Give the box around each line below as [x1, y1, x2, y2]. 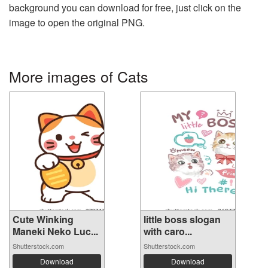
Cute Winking [13, 212, 74, 226]
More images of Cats [9, 65, 148, 87]
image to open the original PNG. [9, 15, 145, 29]
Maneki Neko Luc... [13, 224, 98, 238]
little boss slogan [144, 212, 221, 226]
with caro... [144, 224, 192, 238]
